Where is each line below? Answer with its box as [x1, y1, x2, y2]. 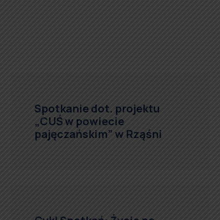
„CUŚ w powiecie [34, 114, 124, 129]
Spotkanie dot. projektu [34, 101, 160, 116]
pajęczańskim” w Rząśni [34, 127, 162, 141]
